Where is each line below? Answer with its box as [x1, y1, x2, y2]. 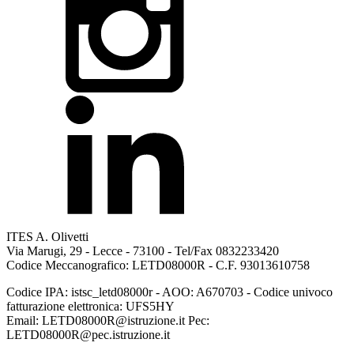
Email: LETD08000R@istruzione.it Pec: [6, 313, 209, 327]
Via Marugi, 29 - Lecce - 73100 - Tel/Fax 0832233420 [6, 243, 279, 258]
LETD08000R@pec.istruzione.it [6, 327, 170, 341]
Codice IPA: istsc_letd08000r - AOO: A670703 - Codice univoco [6, 284, 333, 299]
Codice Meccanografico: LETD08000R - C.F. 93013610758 [6, 258, 310, 272]
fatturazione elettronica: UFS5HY [6, 299, 175, 313]
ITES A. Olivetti [6, 229, 88, 243]
